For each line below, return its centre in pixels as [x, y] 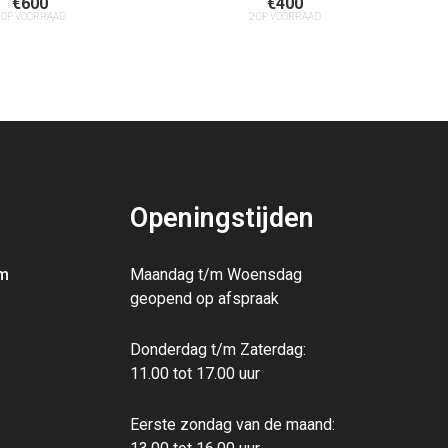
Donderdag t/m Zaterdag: [218, 349]
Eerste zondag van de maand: [232, 424]
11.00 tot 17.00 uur [195, 373]
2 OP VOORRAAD [284, 16]
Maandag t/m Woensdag [216, 274]
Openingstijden [222, 218]
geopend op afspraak [204, 298]
